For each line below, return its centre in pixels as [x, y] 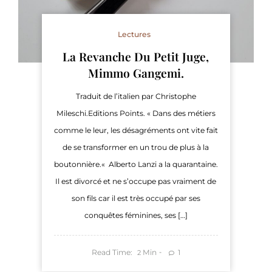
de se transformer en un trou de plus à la [136, 147]
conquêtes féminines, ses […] [136, 215]
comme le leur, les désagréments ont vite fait [136, 130]
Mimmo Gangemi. [136, 73]
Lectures [134, 34]
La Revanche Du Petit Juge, [136, 56]
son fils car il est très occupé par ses [136, 198]
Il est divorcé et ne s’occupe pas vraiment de [136, 181]
